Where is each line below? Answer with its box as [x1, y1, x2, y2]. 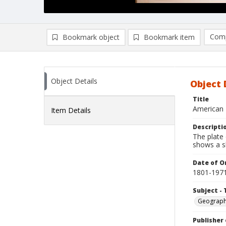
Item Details [51, 105, 91, 115]
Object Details [51, 76, 97, 86]
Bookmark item [144, 32, 195, 42]
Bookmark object [63, 32, 120, 42]
